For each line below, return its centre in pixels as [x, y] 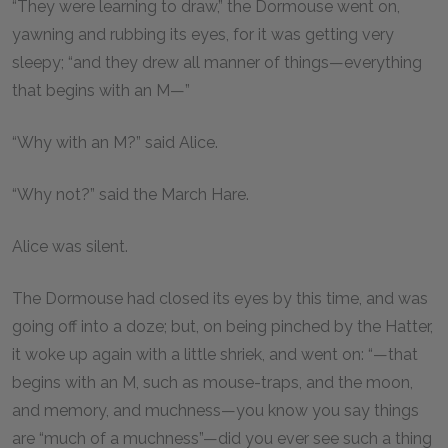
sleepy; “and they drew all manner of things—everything [217, 62]
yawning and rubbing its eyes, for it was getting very [203, 34]
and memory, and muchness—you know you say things [215, 410]
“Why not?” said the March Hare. [132, 194]
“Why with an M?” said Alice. [117, 142]
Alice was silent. [72, 246]
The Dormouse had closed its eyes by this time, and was [220, 298]
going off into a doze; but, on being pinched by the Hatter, [222, 326]
